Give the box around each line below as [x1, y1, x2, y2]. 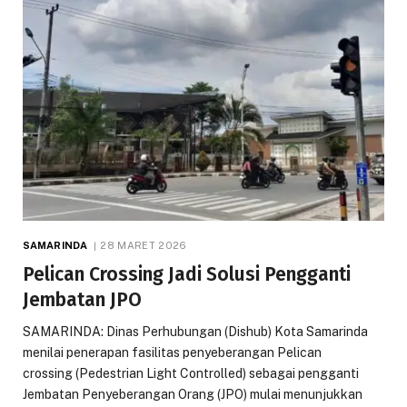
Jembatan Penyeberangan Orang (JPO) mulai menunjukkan [23, 386, 362, 402]
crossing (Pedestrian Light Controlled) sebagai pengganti [23, 365, 359, 381]
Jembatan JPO [23, 287, 142, 312]
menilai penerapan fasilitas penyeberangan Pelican [23, 344, 322, 360]
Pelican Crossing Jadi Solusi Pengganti [23, 262, 351, 286]
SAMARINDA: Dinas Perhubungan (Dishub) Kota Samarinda [23, 323, 368, 339]
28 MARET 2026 [100, 239, 187, 251]
